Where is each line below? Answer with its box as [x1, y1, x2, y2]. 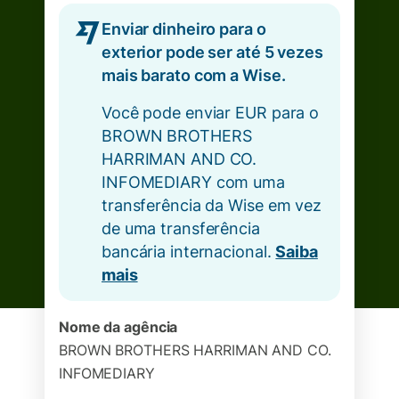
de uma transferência [102, 219, 260, 238]
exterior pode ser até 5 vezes [102, 43, 323, 61]
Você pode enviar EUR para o [102, 103, 320, 122]
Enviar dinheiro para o [102, 20, 266, 38]
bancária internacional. [102, 242, 276, 261]
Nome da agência [59, 318, 178, 336]
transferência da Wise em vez [102, 196, 322, 215]
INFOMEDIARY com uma [102, 173, 285, 191]
